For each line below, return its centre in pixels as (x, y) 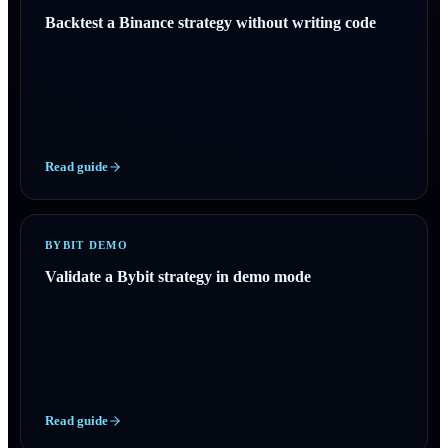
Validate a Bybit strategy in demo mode (178, 276)
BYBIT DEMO (87, 245)
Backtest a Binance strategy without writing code (210, 22)
